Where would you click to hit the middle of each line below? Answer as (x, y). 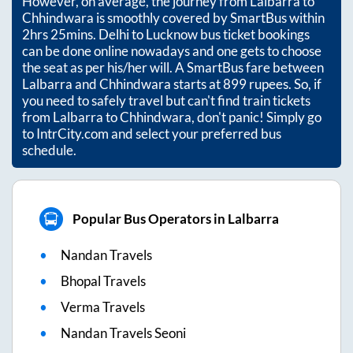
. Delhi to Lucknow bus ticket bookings (201, 34)
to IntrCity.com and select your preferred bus (152, 133)
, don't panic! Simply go (256, 117)
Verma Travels (103, 307)
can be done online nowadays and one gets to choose (172, 50)
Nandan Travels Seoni (123, 333)
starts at (197, 84)
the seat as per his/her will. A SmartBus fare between (173, 67)
